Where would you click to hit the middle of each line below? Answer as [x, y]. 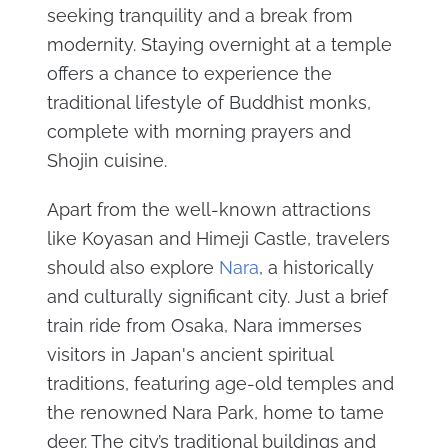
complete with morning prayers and [198, 131]
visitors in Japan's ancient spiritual [189, 354]
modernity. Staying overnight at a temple [219, 44]
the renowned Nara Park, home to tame [215, 412]
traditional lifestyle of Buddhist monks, [208, 102]
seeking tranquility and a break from [199, 15]
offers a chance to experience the [189, 73]
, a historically [316, 267]
